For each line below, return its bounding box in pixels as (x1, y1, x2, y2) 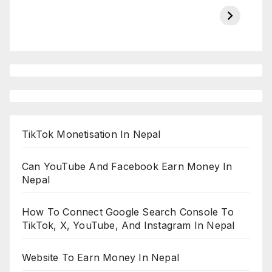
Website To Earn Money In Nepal (22, 251, 179, 264)
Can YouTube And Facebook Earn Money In (22, 160, 233, 173)
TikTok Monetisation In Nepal (22, 128, 164, 141)
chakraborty (130, 14, 197, 27)
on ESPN (28, 14, 73, 27)
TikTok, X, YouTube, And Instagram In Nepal (22, 219, 238, 232)
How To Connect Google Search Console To (22, 206, 234, 219)
